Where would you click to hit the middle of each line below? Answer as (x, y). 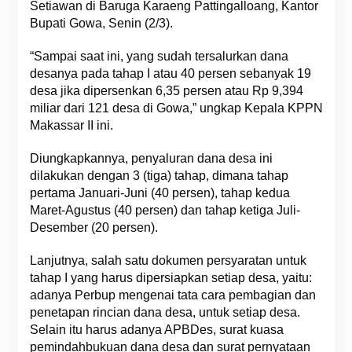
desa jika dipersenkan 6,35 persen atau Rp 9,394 (166, 91)
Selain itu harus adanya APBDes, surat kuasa (156, 330)
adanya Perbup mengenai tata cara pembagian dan (172, 295)
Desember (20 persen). (93, 227)
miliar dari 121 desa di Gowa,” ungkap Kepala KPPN (176, 108)
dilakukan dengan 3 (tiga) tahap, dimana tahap (159, 176)
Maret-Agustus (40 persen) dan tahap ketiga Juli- (165, 210)
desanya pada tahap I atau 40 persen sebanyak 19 (170, 73)
